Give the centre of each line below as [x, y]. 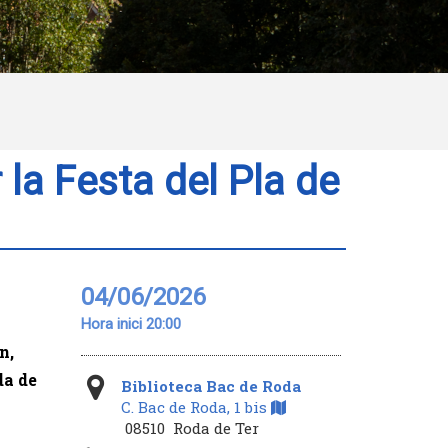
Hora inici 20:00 [130, 324]
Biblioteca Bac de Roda [210, 386]
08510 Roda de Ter [189, 428]
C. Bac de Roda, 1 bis [195, 407]
